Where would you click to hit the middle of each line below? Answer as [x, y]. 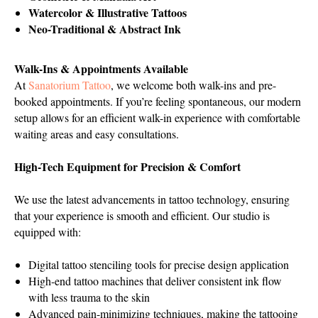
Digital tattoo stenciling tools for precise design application [159, 264]
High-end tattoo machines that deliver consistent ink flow [155, 281]
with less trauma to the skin [89, 297]
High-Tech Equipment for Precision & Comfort [127, 166]
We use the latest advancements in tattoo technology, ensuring [152, 199]
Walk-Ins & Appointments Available [101, 68]
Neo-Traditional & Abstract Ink [105, 29]
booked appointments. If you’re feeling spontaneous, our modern [158, 101]
